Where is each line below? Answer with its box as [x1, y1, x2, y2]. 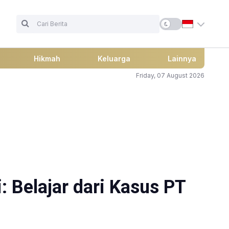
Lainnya [168, 54, 196, 63]
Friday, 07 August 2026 [136, 72, 204, 80]
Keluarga [97, 54, 130, 63]
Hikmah [33, 54, 60, 63]
